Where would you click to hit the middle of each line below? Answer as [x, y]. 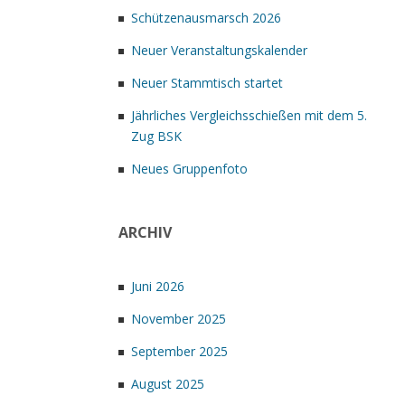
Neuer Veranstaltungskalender [219, 50]
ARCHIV [145, 232]
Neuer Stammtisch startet [207, 83]
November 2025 [179, 319]
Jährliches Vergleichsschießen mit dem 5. [249, 115]
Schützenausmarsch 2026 [206, 18]
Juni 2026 [158, 286]
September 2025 [179, 351]
